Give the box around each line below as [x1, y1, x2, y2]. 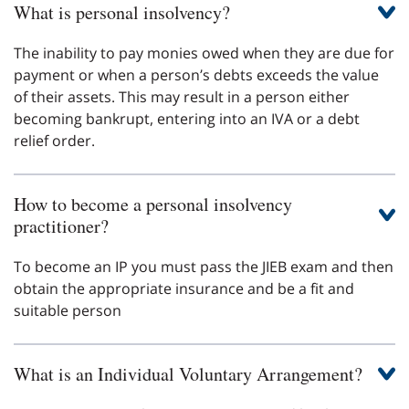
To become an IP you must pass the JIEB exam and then [14, 256, 393, 277]
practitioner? [14, 213, 109, 238]
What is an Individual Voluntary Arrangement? [14, 361, 362, 386]
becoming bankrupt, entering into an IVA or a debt [14, 108, 360, 129]
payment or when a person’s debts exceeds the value [14, 64, 379, 85]
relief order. [14, 130, 95, 151]
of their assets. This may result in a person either [14, 86, 350, 107]
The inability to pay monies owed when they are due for [14, 42, 394, 63]
